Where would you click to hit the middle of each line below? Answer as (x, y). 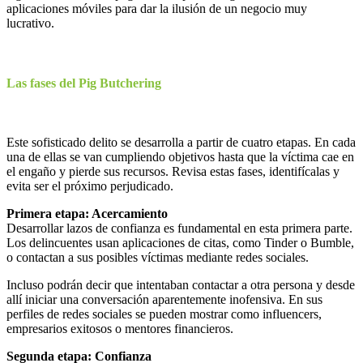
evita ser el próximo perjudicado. (90, 186)
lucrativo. (30, 23)
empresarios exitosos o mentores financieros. (120, 328)
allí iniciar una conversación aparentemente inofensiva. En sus (164, 299)
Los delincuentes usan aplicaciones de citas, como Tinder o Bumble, (180, 242)
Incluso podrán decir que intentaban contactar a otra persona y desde (181, 284)
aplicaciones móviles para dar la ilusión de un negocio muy (157, 9)
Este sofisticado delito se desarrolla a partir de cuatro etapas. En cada (181, 142)
